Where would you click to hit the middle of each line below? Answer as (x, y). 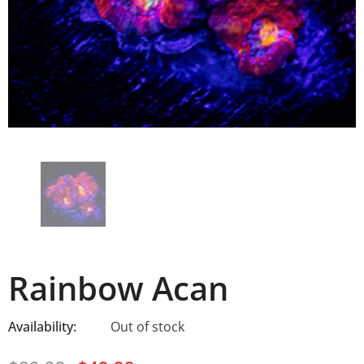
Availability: (42, 327)
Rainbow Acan (118, 288)
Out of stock (147, 327)
